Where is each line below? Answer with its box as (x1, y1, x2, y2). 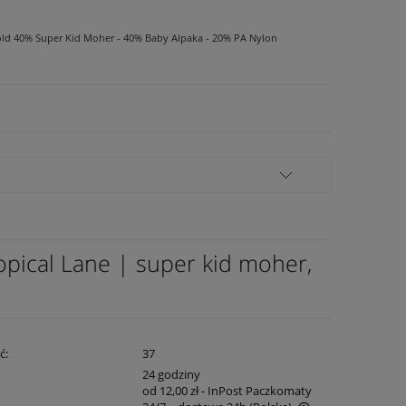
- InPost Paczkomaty (201, 382, 313, 400)
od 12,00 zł (142, 382, 199, 400)
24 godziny (142, 366, 201, 383)
